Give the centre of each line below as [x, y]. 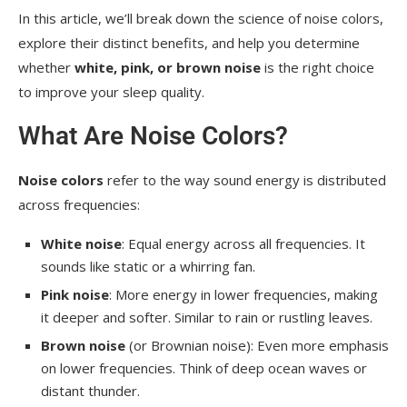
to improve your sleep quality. [111, 91]
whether [46, 67]
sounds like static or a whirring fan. [148, 266]
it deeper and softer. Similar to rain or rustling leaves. [207, 317]
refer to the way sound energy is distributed [245, 179]
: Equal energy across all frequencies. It [243, 243]
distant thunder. [90, 390]
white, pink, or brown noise [168, 67]
